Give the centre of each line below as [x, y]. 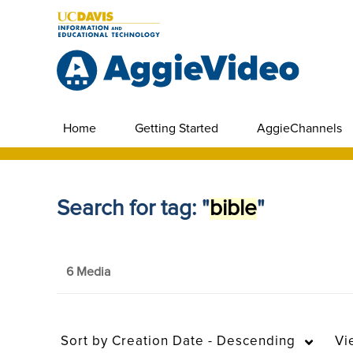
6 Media [88, 272]
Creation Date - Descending [202, 342]
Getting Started [176, 128]
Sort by [84, 342]
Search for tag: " [133, 209]
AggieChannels [299, 128]
